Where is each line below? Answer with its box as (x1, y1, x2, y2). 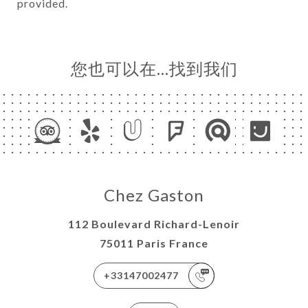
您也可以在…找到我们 (70, 58, 238, 79)
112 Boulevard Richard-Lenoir (68, 217, 240, 231)
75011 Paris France (100, 236, 208, 250)
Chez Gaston (104, 185, 204, 206)
